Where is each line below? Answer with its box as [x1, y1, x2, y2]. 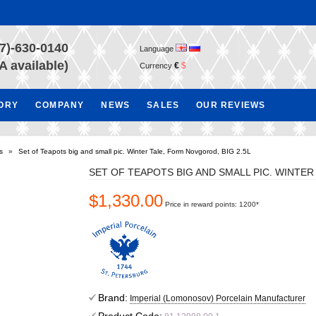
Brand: [98, 292, 128, 303]
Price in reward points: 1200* [165, 200, 260, 208]
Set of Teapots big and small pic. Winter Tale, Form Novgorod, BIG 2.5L [18, 147, 251, 155]
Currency [140, 61, 174, 70]
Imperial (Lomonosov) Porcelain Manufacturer [130, 293, 306, 303]
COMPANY [35, 100, 85, 110]
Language [140, 44, 176, 53]
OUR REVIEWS [196, 100, 266, 110]
